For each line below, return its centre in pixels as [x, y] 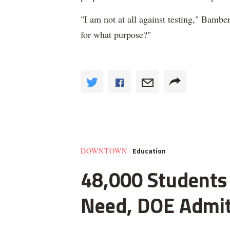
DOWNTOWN [104, 151]
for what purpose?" [116, 34]
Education [149, 151]
